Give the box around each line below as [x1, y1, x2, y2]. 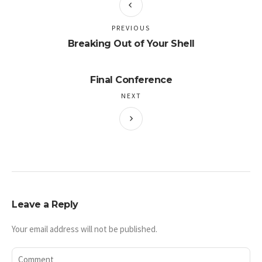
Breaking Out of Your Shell [67, 38, 195, 49]
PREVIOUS [112, 23, 150, 32]
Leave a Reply [12, 199, 78, 210]
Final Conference [90, 74, 172, 85]
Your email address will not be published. [12, 223, 157, 235]
